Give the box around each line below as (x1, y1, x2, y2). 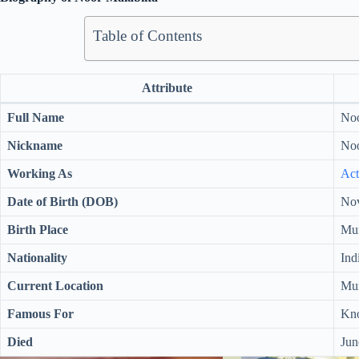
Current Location (7, 279, 103, 293)
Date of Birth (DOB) (7, 195, 118, 209)
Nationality (7, 251, 67, 265)
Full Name (7, 111, 64, 125)
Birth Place (7, 223, 68, 237)
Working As (7, 167, 72, 181)
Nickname (7, 139, 63, 153)
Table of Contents (92, 27, 202, 45)
